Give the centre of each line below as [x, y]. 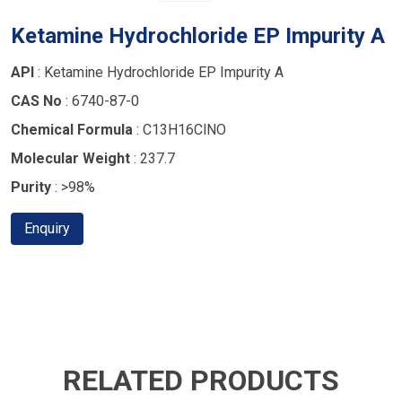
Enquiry [47, 228]
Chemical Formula [72, 130]
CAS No [36, 101]
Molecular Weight [70, 158]
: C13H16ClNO [179, 130]
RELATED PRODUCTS [201, 380]
